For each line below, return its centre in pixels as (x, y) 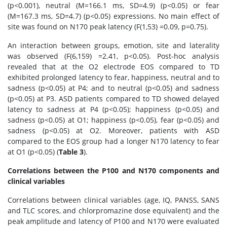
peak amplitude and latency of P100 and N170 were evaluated (113, 221)
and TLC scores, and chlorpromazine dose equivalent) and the (113, 211)
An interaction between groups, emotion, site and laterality (113, 45)
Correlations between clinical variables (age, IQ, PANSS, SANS (113, 200)
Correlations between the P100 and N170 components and (113, 171)
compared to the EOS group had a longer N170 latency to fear (113, 141)
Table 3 (71, 152)
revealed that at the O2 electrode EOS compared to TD (113, 67)
